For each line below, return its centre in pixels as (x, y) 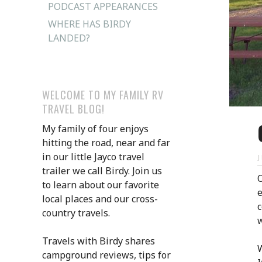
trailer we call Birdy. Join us (102, 170)
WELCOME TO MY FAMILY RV (103, 94)
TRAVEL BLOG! (73, 108)
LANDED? (69, 38)
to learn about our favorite (101, 185)
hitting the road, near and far (106, 142)
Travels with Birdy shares (99, 241)
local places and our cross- (100, 199)
